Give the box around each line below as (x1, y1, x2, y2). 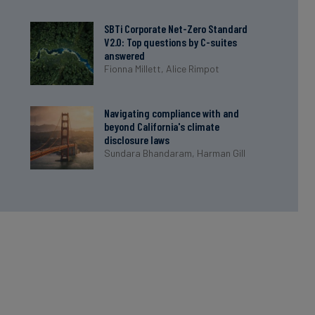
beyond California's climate (104, 120, 220, 133)
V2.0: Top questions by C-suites (104, 35, 238, 49)
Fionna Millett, (104, 63, 167, 75)
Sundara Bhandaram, (104, 147, 198, 159)
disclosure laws (104, 133, 170, 146)
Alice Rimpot (166, 63, 220, 75)
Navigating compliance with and (104, 106, 240, 120)
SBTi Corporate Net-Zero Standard (104, 22, 248, 35)
